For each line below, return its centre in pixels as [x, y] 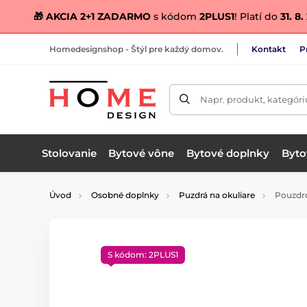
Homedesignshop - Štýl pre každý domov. [136, 49]
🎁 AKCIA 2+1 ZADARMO [92, 16]
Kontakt [269, 49]
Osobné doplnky [125, 195]
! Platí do [257, 16]
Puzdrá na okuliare [217, 195]
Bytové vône [142, 153]
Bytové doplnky [228, 153]
